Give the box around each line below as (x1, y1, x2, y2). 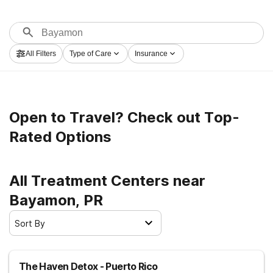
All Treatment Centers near (9, 172, 205, 190)
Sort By (15, 218, 45, 229)
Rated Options (9, 128, 112, 146)
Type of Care (69, 49, 112, 58)
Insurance (135, 49, 168, 58)
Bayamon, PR (9, 191, 103, 209)
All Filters (26, 49, 56, 58)
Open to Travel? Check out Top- (9, 108, 239, 126)
